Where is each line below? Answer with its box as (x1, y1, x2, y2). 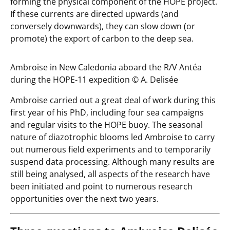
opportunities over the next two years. (10, 193, 159, 205)
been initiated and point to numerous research (10, 181, 193, 193)
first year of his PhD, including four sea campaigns (10, 107, 204, 119)
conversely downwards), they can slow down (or (10, 21, 195, 32)
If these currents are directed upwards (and (10, 8, 179, 20)
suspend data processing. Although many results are (10, 156, 215, 168)
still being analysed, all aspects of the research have (10, 168, 210, 180)
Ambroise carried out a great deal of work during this (10, 94, 216, 106)
